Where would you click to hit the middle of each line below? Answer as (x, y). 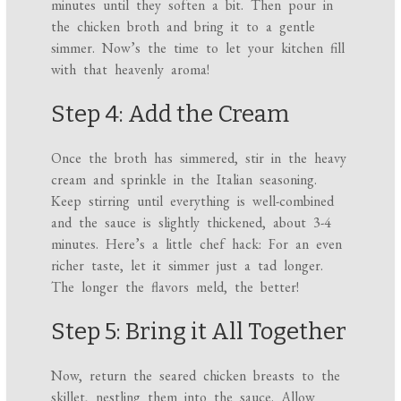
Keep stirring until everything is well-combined (193, 201)
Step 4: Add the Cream (171, 115)
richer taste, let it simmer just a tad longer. (188, 266)
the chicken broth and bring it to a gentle (183, 27)
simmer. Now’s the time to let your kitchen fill (198, 48)
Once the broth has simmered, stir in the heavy (199, 158)
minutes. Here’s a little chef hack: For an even (197, 244)
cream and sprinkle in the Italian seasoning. (184, 180)
